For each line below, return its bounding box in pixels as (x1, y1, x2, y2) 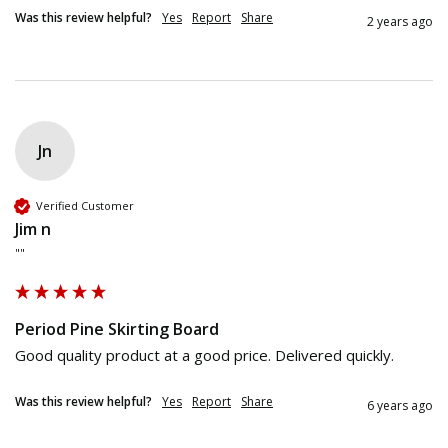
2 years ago (367, 12, 433, 30)
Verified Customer (36, 198, 134, 214)
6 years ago (367, 396, 433, 414)
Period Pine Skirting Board (15, 317, 219, 340)
